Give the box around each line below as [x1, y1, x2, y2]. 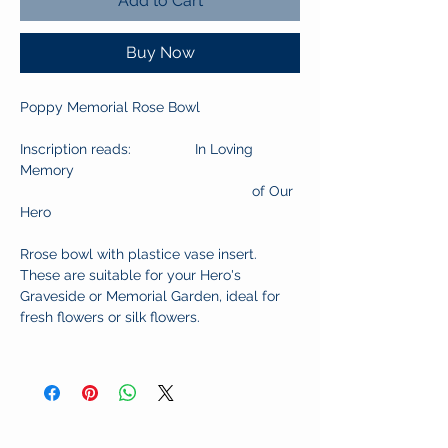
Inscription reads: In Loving [20, 141, 253, 158]
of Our [20, 183, 293, 200]
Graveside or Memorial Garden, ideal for [20, 288, 280, 305]
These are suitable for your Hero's [20, 267, 241, 284]
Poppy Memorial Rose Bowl [20, 99, 200, 116]
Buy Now [125, 43, 195, 63]
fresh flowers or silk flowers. [20, 309, 200, 326]
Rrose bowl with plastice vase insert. [20, 246, 257, 263]
